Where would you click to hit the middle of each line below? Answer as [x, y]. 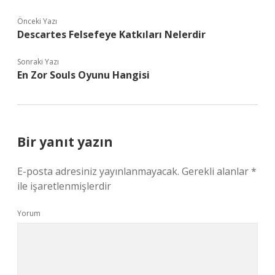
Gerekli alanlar [216, 171]
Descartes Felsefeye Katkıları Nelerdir [111, 34]
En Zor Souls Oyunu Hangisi [83, 75]
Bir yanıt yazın [65, 142]
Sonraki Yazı [38, 62]
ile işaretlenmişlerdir [64, 186]
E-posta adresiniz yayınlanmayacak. [98, 171]
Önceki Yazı [37, 21]
